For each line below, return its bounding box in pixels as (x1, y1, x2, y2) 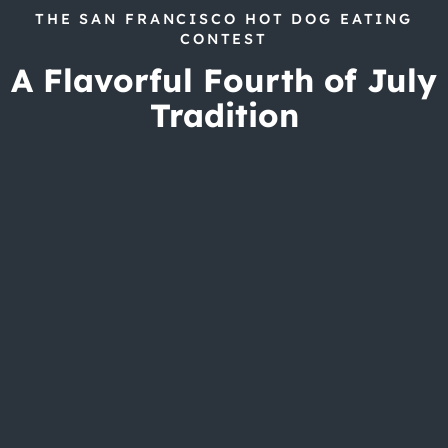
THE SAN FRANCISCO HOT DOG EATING (34, 9, 414, 28)
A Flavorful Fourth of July (11, 60, 437, 101)
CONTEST (179, 29, 269, 48)
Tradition (149, 95, 299, 136)
